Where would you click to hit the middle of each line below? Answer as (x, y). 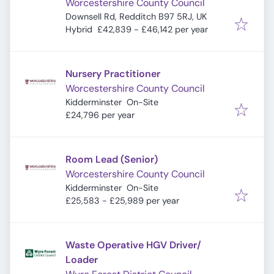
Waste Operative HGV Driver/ (133, 245)
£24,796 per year (100, 115)
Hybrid (79, 29)
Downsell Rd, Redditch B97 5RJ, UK (136, 17)
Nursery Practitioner (113, 74)
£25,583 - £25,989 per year (122, 201)
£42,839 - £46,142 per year (153, 29)
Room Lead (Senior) (112, 159)
